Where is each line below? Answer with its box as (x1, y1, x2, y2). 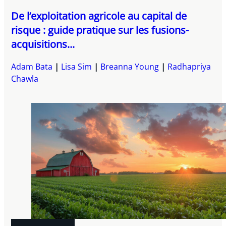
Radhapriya (167, 61, 211, 72)
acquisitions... (11, 37, 75, 51)
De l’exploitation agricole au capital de (11, 9, 187, 23)
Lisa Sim (61, 61, 92, 72)
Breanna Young (100, 61, 159, 72)
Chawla (11, 73, 39, 84)
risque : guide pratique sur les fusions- (11, 23, 189, 37)
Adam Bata (11, 61, 53, 72)
